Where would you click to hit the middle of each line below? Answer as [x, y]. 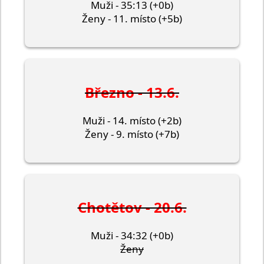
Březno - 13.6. [132, 92]
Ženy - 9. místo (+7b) [132, 134]
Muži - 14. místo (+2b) [132, 120]
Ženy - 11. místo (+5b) [132, 18]
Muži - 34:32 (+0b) [132, 236]
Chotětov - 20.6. [132, 207]
